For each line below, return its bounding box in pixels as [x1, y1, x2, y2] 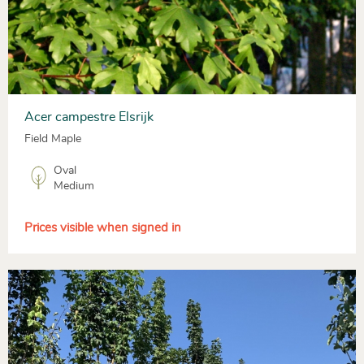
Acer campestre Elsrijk [24, 110, 154, 124]
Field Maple [24, 133, 81, 145]
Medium [54, 180, 94, 193]
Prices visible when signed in [24, 222, 181, 235]
